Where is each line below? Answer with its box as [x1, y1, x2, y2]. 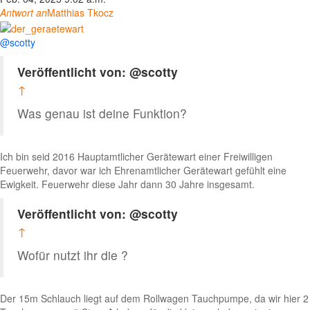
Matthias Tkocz [47, 6, 113, 20]
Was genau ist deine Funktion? [17, 104, 187, 122]
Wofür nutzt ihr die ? [17, 246, 128, 264]
